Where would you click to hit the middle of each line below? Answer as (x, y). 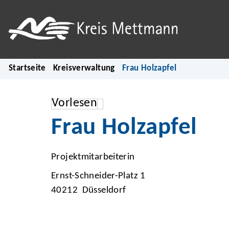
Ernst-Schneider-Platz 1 (98, 176)
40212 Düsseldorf (89, 191)
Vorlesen (75, 103)
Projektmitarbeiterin (93, 157)
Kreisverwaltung (84, 68)
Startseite (27, 68)
